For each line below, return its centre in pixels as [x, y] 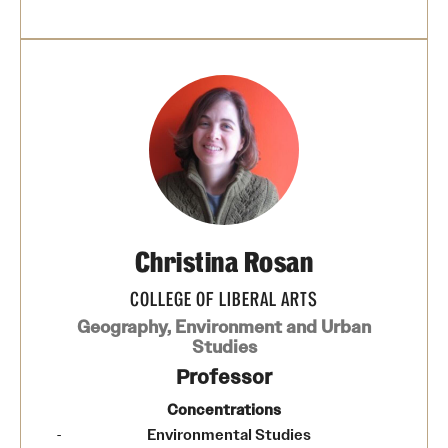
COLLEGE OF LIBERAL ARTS [224, 299]
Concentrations [224, 409]
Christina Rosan [224, 262]
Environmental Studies [229, 434]
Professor [224, 377]
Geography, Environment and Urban [224, 327]
